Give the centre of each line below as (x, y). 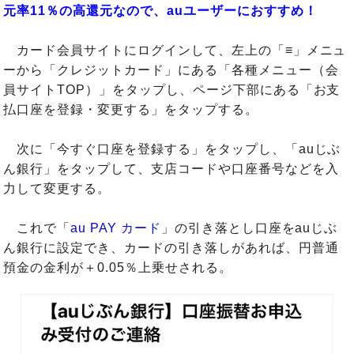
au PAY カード (116, 228)
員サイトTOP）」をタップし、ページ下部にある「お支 (172, 90)
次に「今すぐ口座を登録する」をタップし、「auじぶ (172, 149)
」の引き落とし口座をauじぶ (249, 228)
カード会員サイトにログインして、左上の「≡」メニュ (175, 51)
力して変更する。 (57, 189)
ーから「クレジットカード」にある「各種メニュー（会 (171, 70)
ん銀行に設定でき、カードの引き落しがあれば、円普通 (171, 248)
